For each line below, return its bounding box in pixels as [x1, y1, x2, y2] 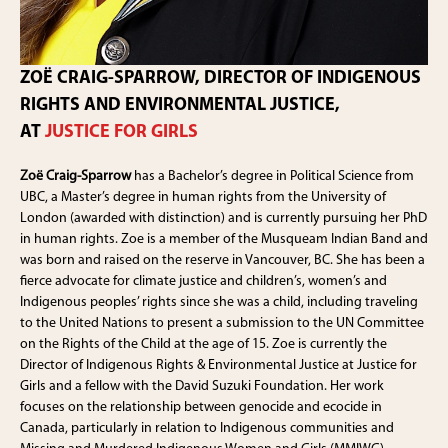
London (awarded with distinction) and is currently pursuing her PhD [20, 211, 427, 226]
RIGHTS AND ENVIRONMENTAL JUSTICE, [20, 96, 340, 115]
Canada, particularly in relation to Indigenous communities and [20, 421, 394, 436]
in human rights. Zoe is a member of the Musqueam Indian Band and [20, 232, 428, 247]
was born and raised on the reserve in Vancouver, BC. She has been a [20, 253, 425, 268]
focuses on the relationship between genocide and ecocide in [20, 400, 382, 415]
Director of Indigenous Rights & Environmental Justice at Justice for [20, 358, 417, 373]
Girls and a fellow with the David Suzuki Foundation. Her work [20, 379, 384, 394]
